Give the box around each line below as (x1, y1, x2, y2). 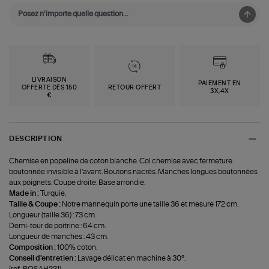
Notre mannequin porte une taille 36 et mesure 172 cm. (62, 200, 239, 208)
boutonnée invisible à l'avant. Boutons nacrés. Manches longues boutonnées (9, 168, 258, 175)
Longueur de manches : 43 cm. (9, 232, 109, 240)
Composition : (9, 243, 58, 251)
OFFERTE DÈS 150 (21, 84, 77, 91)
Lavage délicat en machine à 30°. (77, 254, 186, 262)
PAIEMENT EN (198, 80, 241, 87)
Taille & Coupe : (9, 200, 62, 208)
